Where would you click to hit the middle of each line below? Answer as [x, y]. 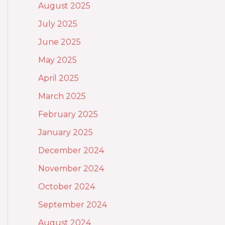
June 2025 [60, 42]
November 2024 [71, 168]
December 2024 [71, 150]
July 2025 [58, 24]
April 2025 [59, 78]
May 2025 [58, 60]
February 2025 [68, 114]
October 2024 [67, 186]
